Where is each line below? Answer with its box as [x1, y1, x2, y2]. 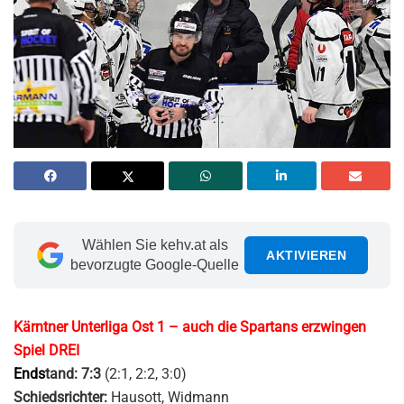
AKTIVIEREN [266, 247, 346, 262]
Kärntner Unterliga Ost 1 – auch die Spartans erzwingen [14, 317, 366, 335]
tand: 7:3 [45, 364, 105, 382]
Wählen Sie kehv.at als [81, 236, 228, 252]
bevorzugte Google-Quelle [70, 256, 239, 272]
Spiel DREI [14, 341, 79, 359]
